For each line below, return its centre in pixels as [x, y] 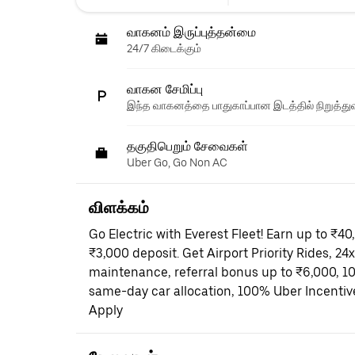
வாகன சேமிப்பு [165, 89]
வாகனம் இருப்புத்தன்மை [191, 32]
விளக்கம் [119, 207]
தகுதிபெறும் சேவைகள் [187, 146]
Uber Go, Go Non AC [177, 162]
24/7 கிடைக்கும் [164, 48]
